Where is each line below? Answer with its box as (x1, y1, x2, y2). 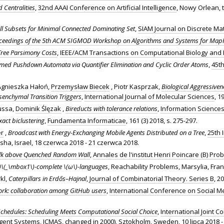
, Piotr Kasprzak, (109, 81, 161, 91)
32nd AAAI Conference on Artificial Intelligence (38, 2, 176, 12)
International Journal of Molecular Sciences (84, 91, 214, 101)
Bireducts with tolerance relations (65, 103, 157, 113)
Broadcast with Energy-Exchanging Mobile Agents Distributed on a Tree (8, 127, 204, 137)
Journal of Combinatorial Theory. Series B (89, 173, 214, 183)
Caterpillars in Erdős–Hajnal (8, 173, 86, 183)
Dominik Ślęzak (15, 103, 61, 113)
